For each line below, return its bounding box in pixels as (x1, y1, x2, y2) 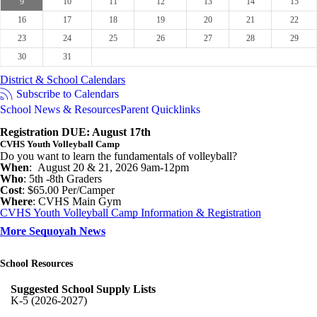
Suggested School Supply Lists (11, 283, 156, 295)
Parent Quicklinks (120, 103, 200, 115)
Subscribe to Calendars (16, 88, 119, 100)
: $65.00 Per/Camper (22, 184, 115, 196)
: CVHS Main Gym (33, 195, 121, 207)
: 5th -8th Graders (23, 173, 102, 185)
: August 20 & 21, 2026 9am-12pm (29, 161, 189, 173)
